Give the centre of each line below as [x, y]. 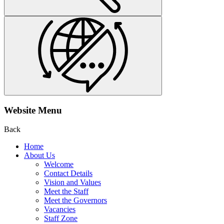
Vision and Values [72, 182]
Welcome [59, 164]
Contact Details [68, 173]
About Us [39, 155]
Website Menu [33, 110]
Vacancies [60, 209]
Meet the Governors [75, 200]
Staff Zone [61, 218]
